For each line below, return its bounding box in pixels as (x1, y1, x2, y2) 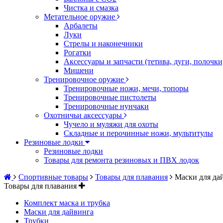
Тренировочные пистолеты (64, 93, 156, 102)
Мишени (64, 66, 94, 75)
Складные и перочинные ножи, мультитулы (64, 129, 213, 137)
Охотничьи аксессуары (44, 111, 124, 119)
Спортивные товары (18, 173, 88, 181)
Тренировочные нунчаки (64, 102, 149, 111)
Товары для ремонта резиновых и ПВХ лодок (44, 156, 199, 164)
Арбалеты (64, 21, 98, 30)
